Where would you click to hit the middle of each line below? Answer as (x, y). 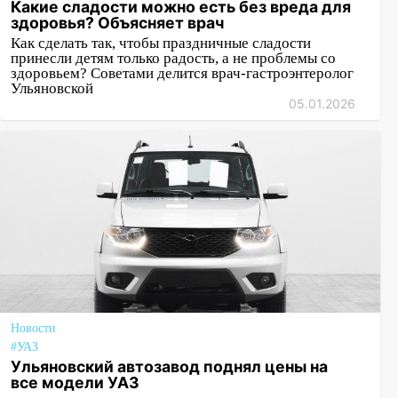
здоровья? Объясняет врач (117, 23)
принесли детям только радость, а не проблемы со (173, 58)
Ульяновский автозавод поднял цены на (169, 366)
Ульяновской (52, 88)
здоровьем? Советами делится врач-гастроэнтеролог (182, 73)
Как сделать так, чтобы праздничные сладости (161, 43)
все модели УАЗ (75, 382)
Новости (33, 328)
